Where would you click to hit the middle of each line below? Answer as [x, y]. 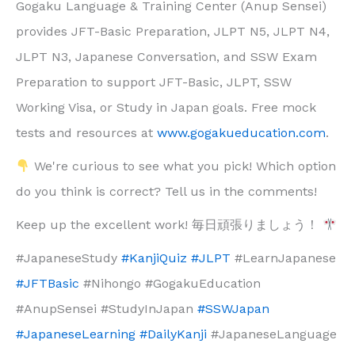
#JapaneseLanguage [272, 334]
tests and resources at [86, 133]
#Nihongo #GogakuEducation [170, 284]
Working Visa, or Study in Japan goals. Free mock [166, 108]
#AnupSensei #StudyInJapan [107, 309]
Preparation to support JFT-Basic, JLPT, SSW [154, 82]
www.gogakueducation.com [241, 133]
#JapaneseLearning [76, 334]
